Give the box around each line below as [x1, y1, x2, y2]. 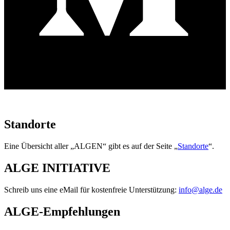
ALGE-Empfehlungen [4, 205, 120, 218]
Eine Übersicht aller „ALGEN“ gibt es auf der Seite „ [4, 142, 178, 151]
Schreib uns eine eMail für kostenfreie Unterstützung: [4, 185, 179, 195]
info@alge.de [179, 185, 222, 195]
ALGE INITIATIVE [4, 161, 110, 175]
